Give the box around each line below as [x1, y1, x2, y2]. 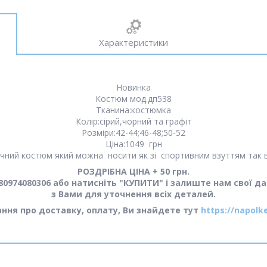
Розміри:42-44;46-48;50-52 [82, 127, 185, 138]
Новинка [116, 82, 151, 93]
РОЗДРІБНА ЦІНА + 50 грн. [77, 166, 190, 177]
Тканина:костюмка [96, 104, 171, 116]
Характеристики [99, 36, 168, 48]
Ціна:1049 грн [105, 138, 162, 150]
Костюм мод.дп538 [95, 93, 172, 104]
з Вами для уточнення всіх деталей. [51, 188, 216, 200]
